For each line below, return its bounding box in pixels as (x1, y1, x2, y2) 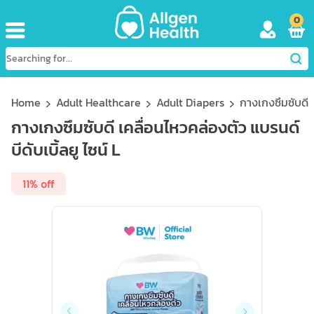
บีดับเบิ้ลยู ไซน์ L (11, 137, 121, 162)
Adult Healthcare (56, 94, 141, 111)
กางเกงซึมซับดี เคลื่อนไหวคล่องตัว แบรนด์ (11, 115, 300, 139)
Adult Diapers (156, 94, 224, 111)
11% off (22, 175, 55, 192)
